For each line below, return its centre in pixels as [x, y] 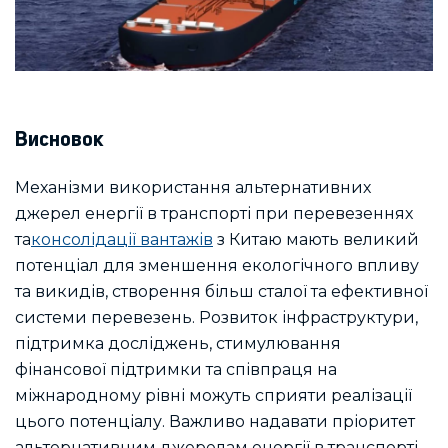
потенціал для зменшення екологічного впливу [217, 265]
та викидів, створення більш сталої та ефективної [221, 291]
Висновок [59, 141]
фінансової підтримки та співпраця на [176, 369]
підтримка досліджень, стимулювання [178, 343]
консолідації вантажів [122, 239]
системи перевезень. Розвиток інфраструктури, [216, 317]
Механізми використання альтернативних [193, 187]
